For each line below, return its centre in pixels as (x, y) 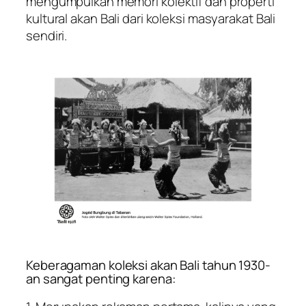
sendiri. (47, 36)
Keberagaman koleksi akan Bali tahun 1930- (148, 265)
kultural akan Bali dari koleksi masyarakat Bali (151, 19)
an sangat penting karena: (101, 279)
